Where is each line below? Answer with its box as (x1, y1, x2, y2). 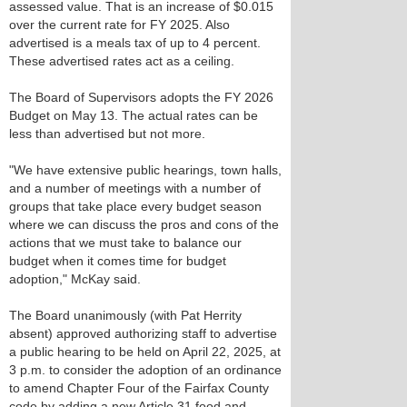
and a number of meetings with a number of (9, 181, 261, 195)
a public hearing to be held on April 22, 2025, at (9, 344, 281, 359)
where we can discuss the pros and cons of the (9, 217, 279, 232)
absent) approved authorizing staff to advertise (9, 326, 277, 341)
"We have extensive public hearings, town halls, (9, 163, 282, 177)
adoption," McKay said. (9, 272, 141, 286)
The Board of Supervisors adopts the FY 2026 (9, 90, 273, 104)
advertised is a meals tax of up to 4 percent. (9, 35, 261, 50)
